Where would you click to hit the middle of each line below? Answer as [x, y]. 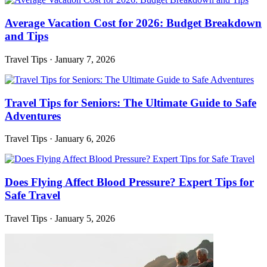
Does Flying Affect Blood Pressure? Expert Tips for [129, 182]
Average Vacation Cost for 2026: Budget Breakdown [133, 23]
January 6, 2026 [85, 139]
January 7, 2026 [85, 59]
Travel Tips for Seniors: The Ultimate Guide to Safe [131, 103]
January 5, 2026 [85, 218]
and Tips [27, 36]
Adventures [33, 116]
